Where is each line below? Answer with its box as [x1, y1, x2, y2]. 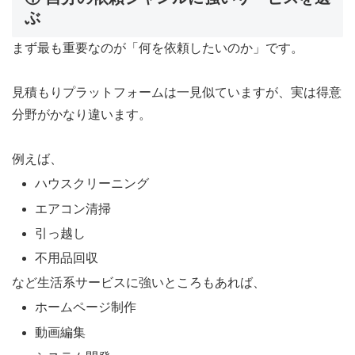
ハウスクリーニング [35, 177, 150, 191]
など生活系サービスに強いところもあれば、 [12, 276, 265, 290]
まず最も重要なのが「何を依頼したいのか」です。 [12, 41, 303, 55]
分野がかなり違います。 [12, 108, 151, 122]
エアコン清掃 [35, 201, 112, 216]
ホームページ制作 [35, 300, 137, 315]
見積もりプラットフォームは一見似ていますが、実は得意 [12, 86, 342, 100]
